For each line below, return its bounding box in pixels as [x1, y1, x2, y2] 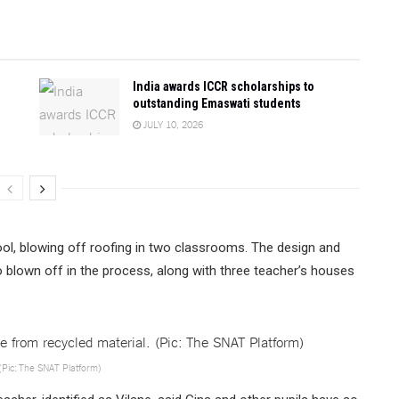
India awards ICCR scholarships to [133, 78, 314, 94]
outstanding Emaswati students [133, 95, 301, 110]
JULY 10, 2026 [141, 117, 203, 130]
